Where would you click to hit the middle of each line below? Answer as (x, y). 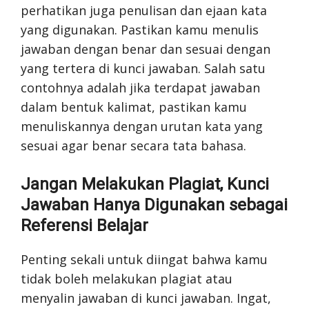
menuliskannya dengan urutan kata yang (142, 126)
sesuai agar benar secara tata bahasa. (133, 145)
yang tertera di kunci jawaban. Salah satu (143, 68)
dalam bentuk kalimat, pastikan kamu (134, 107)
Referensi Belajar (84, 225)
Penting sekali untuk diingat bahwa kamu (144, 259)
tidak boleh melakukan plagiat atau (127, 278)
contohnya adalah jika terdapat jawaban (140, 87)
